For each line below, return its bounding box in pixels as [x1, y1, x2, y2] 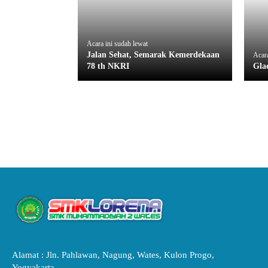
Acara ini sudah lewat [87, 39, 148, 48]
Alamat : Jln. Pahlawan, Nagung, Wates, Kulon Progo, [12, 250, 214, 260]
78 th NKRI [87, 61, 129, 71]
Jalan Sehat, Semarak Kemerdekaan [87, 50, 220, 59]
